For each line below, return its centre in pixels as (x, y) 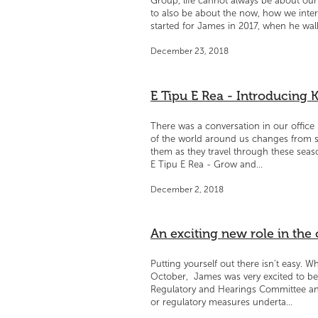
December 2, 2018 (187, 189)
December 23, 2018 (190, 51)
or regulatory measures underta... (221, 303)
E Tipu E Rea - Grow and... (207, 164)
